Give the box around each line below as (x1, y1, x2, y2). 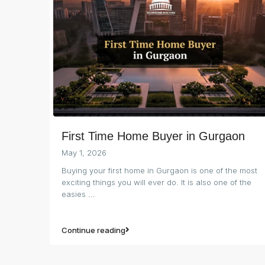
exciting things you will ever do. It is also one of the (62, 177, 251, 187)
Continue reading (62, 225, 125, 235)
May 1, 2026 (62, 147, 106, 157)
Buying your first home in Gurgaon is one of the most (62, 165, 257, 175)
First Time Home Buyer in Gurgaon (62, 129, 245, 143)
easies (62, 189, 88, 199)
